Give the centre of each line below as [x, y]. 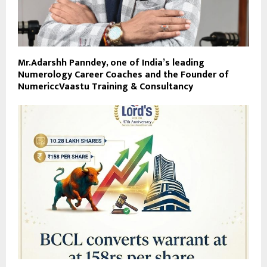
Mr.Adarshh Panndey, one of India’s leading [111, 63]
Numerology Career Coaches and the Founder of [123, 75]
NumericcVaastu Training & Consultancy [105, 87]
